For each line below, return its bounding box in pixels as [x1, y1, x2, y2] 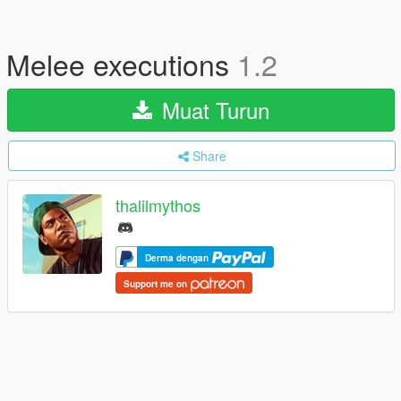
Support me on [124, 277, 190, 290]
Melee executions [6, 43, 237, 84]
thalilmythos [115, 193, 200, 218]
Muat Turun [156, 94, 269, 125]
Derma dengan [145, 251, 211, 264]
